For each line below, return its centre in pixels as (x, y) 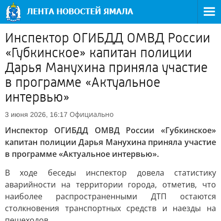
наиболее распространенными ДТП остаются (110, 196)
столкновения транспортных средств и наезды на (110, 208)
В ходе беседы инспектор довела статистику (110, 173)
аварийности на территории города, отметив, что (110, 184)
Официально (92, 114)
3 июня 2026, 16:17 (36, 114)
